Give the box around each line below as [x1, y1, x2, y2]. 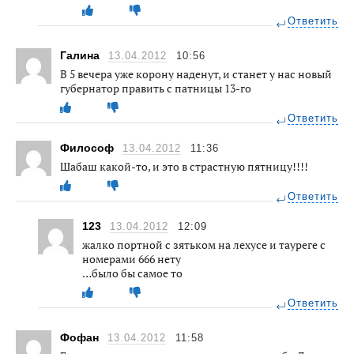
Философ [60, 141, 117, 154]
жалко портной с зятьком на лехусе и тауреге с [82, 236, 326, 252]
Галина [60, 48, 103, 62]
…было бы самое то [82, 265, 183, 281]
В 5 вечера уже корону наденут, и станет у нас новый [60, 66, 332, 81]
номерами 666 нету [82, 250, 181, 266]
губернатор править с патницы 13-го [60, 80, 251, 96]
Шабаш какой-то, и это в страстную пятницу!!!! [60, 158, 308, 174]
